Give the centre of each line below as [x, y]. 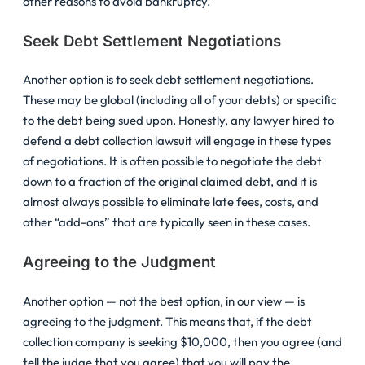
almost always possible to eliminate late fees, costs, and [171, 202]
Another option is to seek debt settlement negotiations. [168, 80]
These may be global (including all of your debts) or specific [180, 100]
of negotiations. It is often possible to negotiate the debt [172, 161]
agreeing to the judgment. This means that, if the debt [167, 321]
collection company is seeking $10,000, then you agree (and [182, 341]
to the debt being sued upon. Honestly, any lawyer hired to [178, 121]
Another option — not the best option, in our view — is [164, 301]
